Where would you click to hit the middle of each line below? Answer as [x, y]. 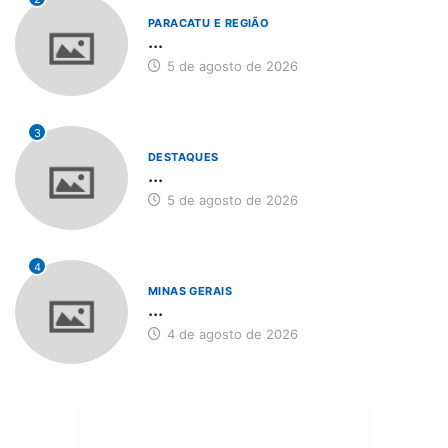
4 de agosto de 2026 [230, 333]
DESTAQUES [183, 156]
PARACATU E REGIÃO [208, 23]
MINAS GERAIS [190, 290]
